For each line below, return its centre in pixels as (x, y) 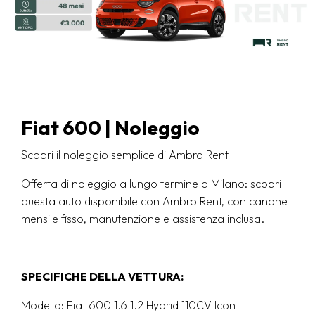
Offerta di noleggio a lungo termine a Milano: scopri (151, 184)
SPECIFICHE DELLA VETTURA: (102, 277)
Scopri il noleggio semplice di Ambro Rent (125, 155)
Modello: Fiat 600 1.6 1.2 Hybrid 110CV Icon (130, 306)
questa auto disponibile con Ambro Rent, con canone (154, 201)
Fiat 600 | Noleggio (110, 128)
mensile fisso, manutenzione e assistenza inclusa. (143, 219)
